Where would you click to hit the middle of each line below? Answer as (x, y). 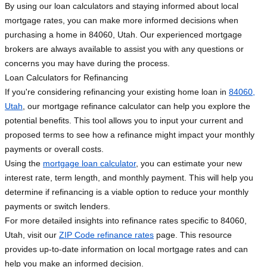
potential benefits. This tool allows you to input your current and (124, 121)
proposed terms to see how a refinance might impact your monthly (130, 135)
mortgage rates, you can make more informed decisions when (122, 21)
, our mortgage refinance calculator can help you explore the (136, 106)
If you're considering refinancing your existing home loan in (117, 92)
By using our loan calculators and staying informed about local (122, 6)
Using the (24, 164)
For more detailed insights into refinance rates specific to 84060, (126, 221)
